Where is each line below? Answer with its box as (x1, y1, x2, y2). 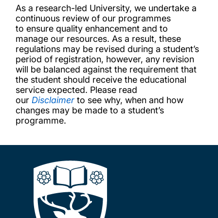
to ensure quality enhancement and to (16, 23, 168, 34)
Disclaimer (32, 95, 74, 105)
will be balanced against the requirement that (16, 64, 197, 74)
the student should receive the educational (16, 74, 186, 85)
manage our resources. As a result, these (16, 34, 181, 44)
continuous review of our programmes (16, 13, 171, 23)
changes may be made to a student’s (16, 105, 164, 115)
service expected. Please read (16, 85, 137, 95)
